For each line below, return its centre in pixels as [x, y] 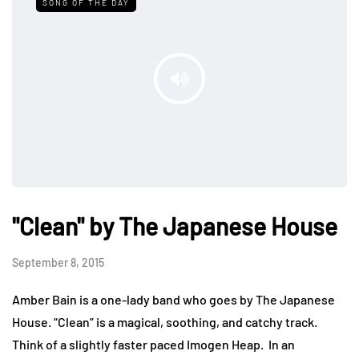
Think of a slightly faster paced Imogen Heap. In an [153, 344]
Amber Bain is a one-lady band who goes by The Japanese [173, 299]
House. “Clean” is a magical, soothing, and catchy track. [165, 321]
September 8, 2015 [58, 262]
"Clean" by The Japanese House [175, 226]
